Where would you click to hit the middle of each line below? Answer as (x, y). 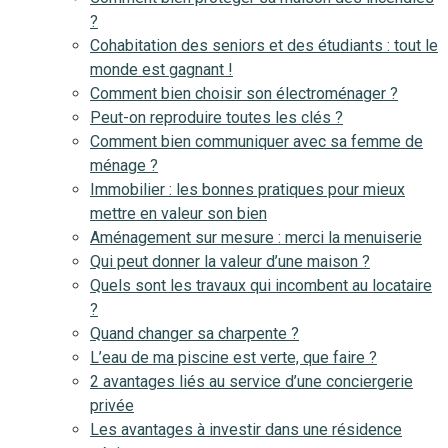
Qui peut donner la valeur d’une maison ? (230, 261)
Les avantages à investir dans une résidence (246, 429)
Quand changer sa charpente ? (194, 333)
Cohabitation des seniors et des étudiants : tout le (264, 45)
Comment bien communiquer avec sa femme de (256, 141)
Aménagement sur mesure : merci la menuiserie (256, 237)
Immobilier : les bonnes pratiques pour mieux (247, 189)
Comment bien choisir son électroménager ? (244, 93)
